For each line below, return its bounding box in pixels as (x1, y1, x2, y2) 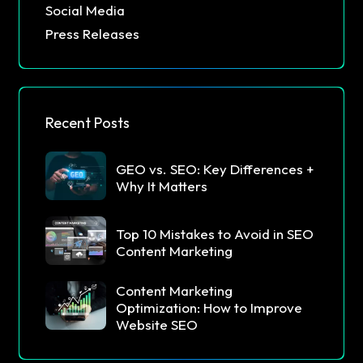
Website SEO (116, 315, 198, 333)
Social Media (45, 2, 125, 19)
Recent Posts (45, 113, 130, 133)
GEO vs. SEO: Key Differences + (116, 160, 314, 178)
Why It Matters (116, 177, 207, 195)
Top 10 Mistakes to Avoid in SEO (116, 225, 314, 243)
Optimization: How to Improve (116, 298, 302, 316)
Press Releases (45, 25, 139, 43)
